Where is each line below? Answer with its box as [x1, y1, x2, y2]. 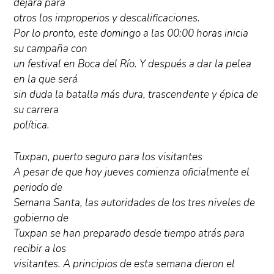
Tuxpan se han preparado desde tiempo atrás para [13, 226, 245, 241]
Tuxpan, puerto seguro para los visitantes [13, 150, 203, 165]
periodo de [13, 180, 63, 195]
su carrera [13, 103, 59, 117]
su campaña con [13, 42, 88, 56]
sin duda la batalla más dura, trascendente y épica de [13, 87, 259, 102]
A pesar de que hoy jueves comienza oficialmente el [13, 165, 250, 180]
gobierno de [13, 211, 69, 226]
